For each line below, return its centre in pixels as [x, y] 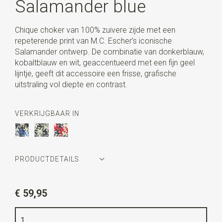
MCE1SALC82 [94, 183]
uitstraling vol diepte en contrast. [71, 84]
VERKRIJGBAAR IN [47, 114]
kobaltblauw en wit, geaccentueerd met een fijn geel [105, 62]
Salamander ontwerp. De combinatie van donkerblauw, [109, 52]
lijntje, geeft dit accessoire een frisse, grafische [95, 73]
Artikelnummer [42, 183]
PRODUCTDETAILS [47, 159]
